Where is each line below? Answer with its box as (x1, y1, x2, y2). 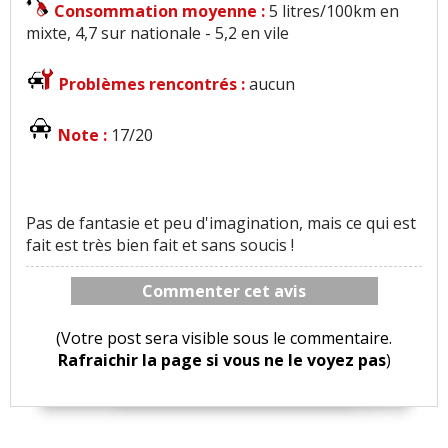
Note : (58, 124, 111, 147)
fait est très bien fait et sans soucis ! (26, 234, 294, 257)
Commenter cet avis (142, 280, 307, 303)
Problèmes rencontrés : (59, 73, 249, 96)
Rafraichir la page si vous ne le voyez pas (57, 349, 386, 372)
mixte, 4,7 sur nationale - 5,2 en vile (26, 22, 289, 45)
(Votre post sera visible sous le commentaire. (56, 327, 393, 350)
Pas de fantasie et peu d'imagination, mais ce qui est (26, 212, 416, 235)
